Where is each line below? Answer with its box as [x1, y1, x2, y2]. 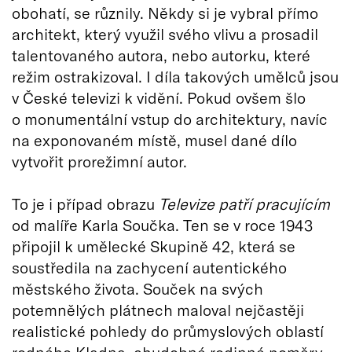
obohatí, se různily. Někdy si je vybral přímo [12, 3, 318, 22]
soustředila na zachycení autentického [12, 258, 287, 277]
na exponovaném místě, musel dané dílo [12, 130, 297, 149]
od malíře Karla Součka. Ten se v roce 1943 [12, 215, 313, 234]
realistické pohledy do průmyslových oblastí [12, 321, 324, 340]
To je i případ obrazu [12, 194, 159, 213]
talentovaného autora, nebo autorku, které [12, 46, 310, 64]
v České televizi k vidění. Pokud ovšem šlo [12, 88, 306, 107]
